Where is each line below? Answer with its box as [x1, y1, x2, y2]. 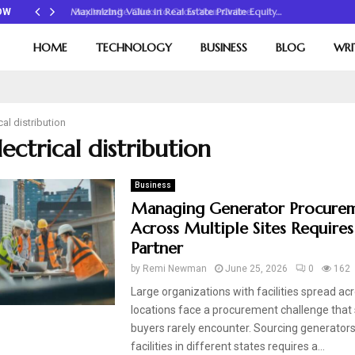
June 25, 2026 [224, 263, 288, 274]
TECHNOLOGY [95, 40, 172, 55]
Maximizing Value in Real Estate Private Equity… [67, 6, 277, 17]
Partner [130, 239, 183, 258]
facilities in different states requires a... [130, 340, 325, 353]
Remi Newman [142, 263, 207, 274]
